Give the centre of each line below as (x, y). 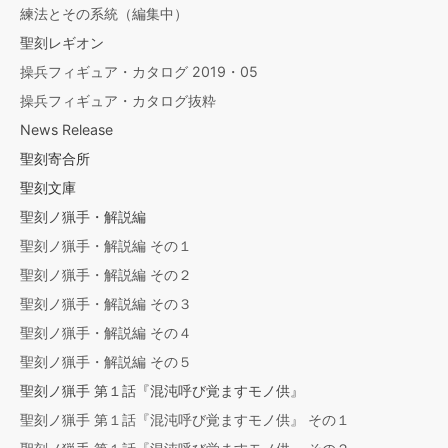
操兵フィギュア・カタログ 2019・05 (139, 71)
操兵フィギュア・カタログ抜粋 (118, 100)
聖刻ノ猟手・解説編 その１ (106, 245)
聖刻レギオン (62, 42)
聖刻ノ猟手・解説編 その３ (106, 303)
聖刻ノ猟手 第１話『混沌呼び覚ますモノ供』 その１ (185, 419)
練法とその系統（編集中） (104, 13)
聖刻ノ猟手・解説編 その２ (106, 274)
